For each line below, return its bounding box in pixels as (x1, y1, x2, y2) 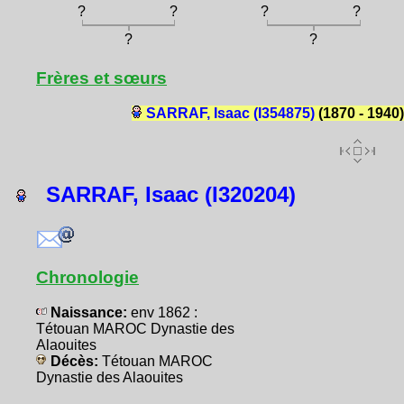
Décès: (47, 353, 102, 370)
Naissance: (47, 305, 131, 321)
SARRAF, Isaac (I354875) (145, 106, 315, 122)
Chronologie (36, 268, 139, 288)
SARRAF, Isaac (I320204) (27, 182, 296, 207)
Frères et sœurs (36, 69, 167, 88)
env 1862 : (131, 305, 197, 321)
